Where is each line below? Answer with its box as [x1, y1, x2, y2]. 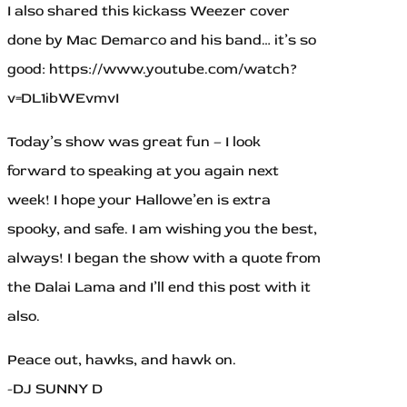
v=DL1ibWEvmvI [7, 89, 119, 108]
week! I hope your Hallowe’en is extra [7, 191, 271, 210]
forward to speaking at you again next [7, 162, 279, 181]
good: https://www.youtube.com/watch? [7, 60, 297, 79]
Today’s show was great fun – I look [7, 133, 261, 152]
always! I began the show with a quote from [7, 249, 321, 268]
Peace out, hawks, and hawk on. [7, 351, 236, 370]
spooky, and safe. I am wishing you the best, [7, 220, 317, 239]
